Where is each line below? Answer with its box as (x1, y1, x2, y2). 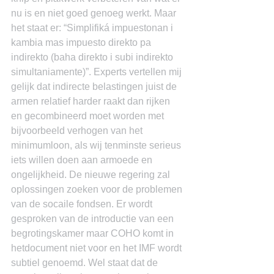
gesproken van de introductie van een (11, 213, 176, 224)
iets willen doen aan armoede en (11, 155, 155, 165)
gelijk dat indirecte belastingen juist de (11, 81, 179, 92)
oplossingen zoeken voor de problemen (11, 184, 185, 194)
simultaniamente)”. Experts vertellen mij (11, 67, 184, 77)
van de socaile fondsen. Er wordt (11, 199, 155, 209)
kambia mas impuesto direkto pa (11, 37, 154, 48)
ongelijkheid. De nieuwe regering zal (11, 169, 172, 180)
